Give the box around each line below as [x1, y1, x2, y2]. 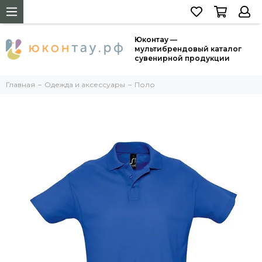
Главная [6, 80, 35, 89]
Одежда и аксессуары [44, 80, 125, 89]
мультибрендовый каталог [135, 44, 242, 53]
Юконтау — [135, 35, 177, 44]
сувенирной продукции [135, 54, 230, 63]
